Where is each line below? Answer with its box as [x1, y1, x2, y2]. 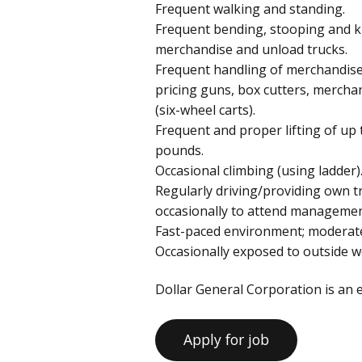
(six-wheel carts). [155, 100, 255, 119]
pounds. [155, 141, 204, 159]
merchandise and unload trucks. [155, 40, 347, 58]
